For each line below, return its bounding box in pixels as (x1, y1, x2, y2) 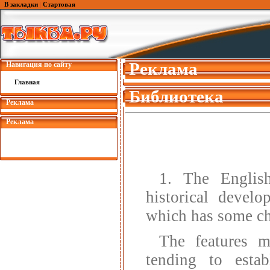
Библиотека (129, 87, 224, 106)
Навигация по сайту (6, 60, 72, 69)
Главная (14, 78, 40, 86)
